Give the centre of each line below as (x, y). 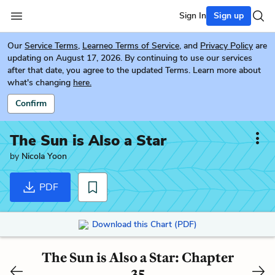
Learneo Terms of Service (131, 46)
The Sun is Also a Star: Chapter (137, 257)
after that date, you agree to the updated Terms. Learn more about (134, 70)
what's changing (39, 83)
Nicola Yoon (44, 156)
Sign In (193, 16)
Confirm (31, 103)
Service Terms (51, 46)
